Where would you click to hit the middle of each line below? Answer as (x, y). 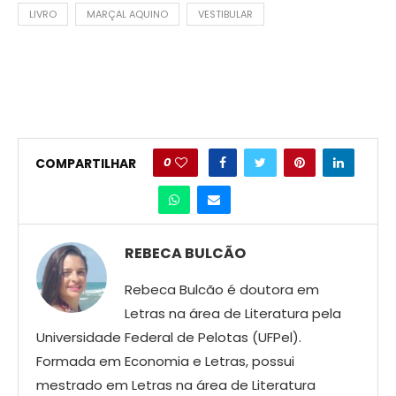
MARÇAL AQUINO (127, 14)
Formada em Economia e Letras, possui (165, 361)
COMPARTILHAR (85, 164)
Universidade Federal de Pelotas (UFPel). (169, 337)
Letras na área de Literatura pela (233, 313)
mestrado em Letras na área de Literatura (176, 385)
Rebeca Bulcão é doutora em (222, 289)
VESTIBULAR (225, 14)
